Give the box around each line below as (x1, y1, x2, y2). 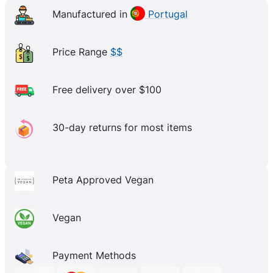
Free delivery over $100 (52, 83, 161, 96)
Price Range (52, 46, 110, 58)
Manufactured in (52, 8, 130, 21)
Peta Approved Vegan (52, 174, 154, 186)
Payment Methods (52, 249, 136, 262)
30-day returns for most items (52, 121, 192, 134)
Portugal (145, 8, 188, 21)
